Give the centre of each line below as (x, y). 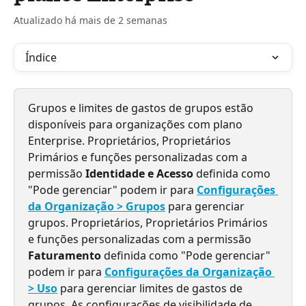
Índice (41, 57)
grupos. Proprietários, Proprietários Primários (149, 223)
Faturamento (65, 255)
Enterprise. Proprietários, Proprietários (131, 141)
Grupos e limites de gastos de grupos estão (142, 108)
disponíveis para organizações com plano (137, 124)
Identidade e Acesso (139, 173)
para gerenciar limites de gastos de (151, 288)
